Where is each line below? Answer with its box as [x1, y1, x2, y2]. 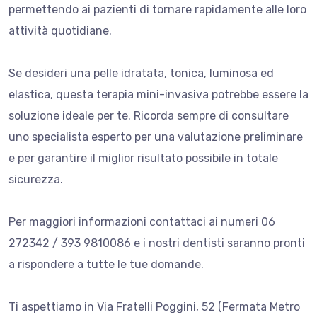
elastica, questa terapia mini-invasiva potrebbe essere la [8, 87, 309, 101]
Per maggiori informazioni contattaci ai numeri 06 [8, 214, 275, 229]
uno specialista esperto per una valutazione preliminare [8, 129, 303, 144]
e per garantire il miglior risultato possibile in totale [8, 151, 278, 165]
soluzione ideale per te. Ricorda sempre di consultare [8, 108, 289, 122]
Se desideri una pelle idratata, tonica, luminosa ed [8, 66, 274, 80]
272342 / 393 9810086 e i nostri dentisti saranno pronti [8, 236, 305, 250]
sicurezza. [8, 172, 63, 186]
